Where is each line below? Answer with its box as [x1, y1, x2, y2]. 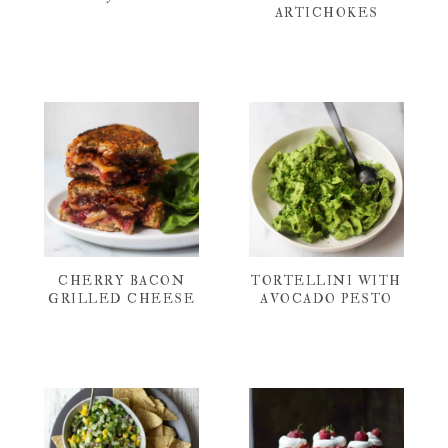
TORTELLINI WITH [251, 272, 402, 289]
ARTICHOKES [274, 4, 379, 21]
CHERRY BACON [58, 272, 185, 289]
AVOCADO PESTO [260, 290, 393, 307]
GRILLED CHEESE [48, 290, 195, 307]
